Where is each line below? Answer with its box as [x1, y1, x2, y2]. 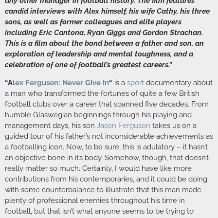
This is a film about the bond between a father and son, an [5, 39, 204, 48]
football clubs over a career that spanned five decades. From [5, 99, 209, 109]
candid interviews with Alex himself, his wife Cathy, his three [5, 7, 210, 16]
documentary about [144, 78, 213, 87]
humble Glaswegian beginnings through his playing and [5, 110, 192, 119]
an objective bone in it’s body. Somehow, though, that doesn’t [5, 153, 209, 162]
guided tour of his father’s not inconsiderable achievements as [5, 131, 213, 141]
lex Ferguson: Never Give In [13, 78, 109, 87]
